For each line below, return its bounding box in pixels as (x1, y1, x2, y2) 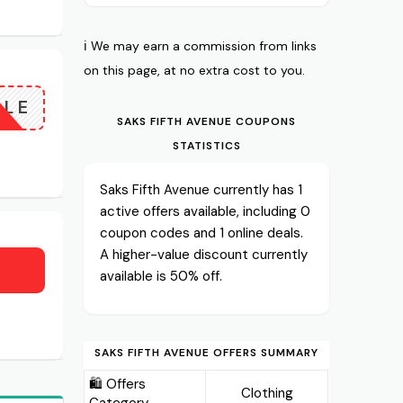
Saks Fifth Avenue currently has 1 (100, 180, 303, 199)
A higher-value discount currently (100, 245, 309, 264)
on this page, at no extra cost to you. (84, 61, 306, 78)
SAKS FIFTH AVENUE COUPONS (117, 113, 297, 129)
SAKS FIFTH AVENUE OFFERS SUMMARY (94, 345, 319, 360)
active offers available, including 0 (100, 201, 311, 220)
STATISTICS (172, 138, 241, 153)
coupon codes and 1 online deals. (100, 223, 304, 242)
